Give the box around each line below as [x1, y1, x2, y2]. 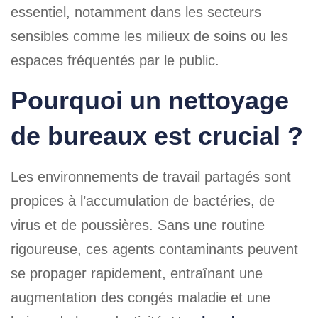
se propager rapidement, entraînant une [11, 265, 263, 281]
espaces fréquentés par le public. [11, 53, 219, 68]
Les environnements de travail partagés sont [11, 169, 291, 185]
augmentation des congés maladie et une [11, 290, 270, 305]
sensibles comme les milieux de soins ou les [11, 28, 288, 44]
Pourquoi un [11, 86, 168, 115]
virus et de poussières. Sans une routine [11, 217, 265, 233]
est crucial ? [147, 121, 303, 150]
